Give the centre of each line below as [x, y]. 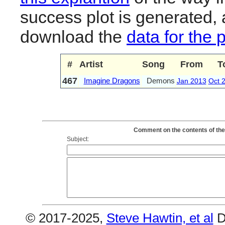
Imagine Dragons [112, 80]
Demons [160, 80]
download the [73, 36]
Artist [91, 64]
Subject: [78, 139]
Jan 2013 [191, 81]
